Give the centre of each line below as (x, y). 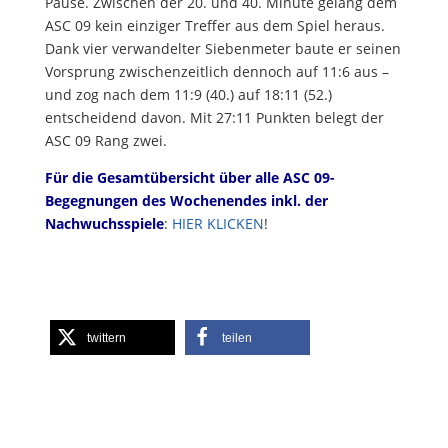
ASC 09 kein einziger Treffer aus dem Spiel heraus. (214, 26)
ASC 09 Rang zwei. (105, 141)
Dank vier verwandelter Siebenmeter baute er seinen (222, 49)
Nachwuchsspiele (104, 224)
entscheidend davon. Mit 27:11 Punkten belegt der (214, 118)
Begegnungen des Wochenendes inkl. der (186, 201)
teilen (236, 338)
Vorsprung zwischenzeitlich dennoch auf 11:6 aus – (216, 72)
